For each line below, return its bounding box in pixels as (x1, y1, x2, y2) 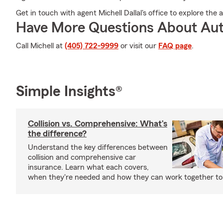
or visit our (118, 42, 158, 50)
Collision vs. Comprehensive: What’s (28, 119, 167, 128)
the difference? (28, 129, 87, 138)
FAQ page (158, 42, 192, 50)
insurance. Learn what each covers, (28, 163, 149, 171)
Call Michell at (16, 42, 65, 50)
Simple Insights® (16, 84, 122, 99)
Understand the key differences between (28, 143, 168, 151)
